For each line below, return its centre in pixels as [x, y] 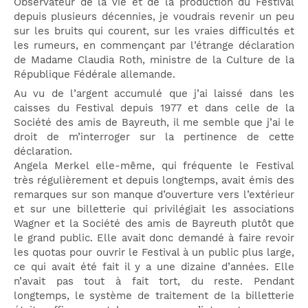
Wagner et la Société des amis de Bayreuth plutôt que [154, 224]
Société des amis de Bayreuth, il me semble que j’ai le [154, 123]
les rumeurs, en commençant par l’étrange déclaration [154, 45]
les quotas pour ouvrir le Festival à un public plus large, [154, 253]
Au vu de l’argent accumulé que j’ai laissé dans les [154, 94]
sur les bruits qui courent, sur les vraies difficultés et [154, 31]
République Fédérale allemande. [95, 74]
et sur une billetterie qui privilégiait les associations [154, 209]
